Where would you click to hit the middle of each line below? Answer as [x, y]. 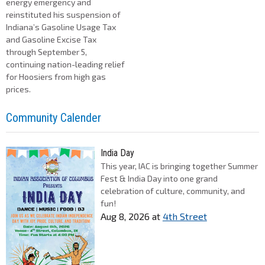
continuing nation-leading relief [65, 64]
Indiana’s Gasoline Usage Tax [61, 27]
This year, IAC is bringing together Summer [179, 166]
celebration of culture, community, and [172, 191]
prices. [19, 89]
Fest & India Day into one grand [159, 179]
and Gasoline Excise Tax [51, 40]
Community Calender [54, 118]
